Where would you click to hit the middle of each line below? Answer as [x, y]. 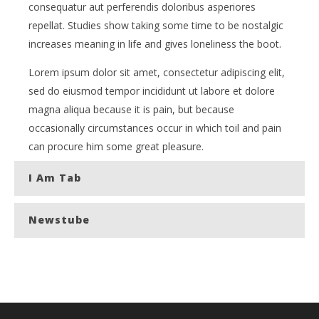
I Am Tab [55, 177]
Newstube [59, 219]
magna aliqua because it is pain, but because [131, 109]
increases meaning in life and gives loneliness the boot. [155, 43]
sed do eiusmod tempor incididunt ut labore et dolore [152, 90]
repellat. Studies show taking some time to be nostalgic [156, 25]
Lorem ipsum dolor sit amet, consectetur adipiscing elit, [157, 72]
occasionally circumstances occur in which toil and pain [155, 127]
